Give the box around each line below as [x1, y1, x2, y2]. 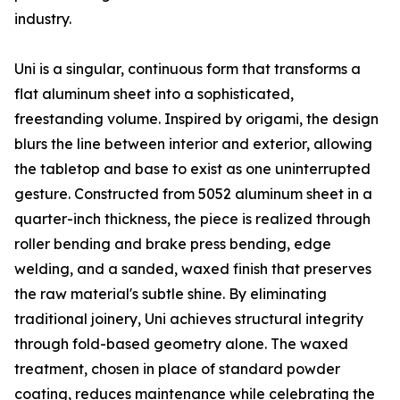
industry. [14, 10, 71, 29]
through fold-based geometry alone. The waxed [14, 335, 348, 354]
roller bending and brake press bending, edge [14, 235, 331, 254]
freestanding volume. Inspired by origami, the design [14, 110, 379, 129]
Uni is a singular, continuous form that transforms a [14, 60, 361, 79]
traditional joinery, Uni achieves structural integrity [14, 310, 363, 329]
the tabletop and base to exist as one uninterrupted [14, 160, 371, 179]
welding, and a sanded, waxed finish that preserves [14, 260, 371, 279]
